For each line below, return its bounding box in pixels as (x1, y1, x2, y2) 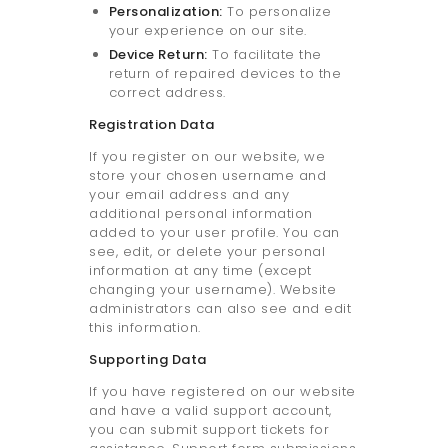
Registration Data (89, 115, 215, 135)
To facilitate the (207, 45, 322, 65)
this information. (89, 318, 201, 338)
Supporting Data (89, 350, 207, 370)
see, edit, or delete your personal (89, 242, 325, 262)
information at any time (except (89, 261, 312, 281)
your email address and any (89, 185, 289, 205)
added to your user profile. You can (89, 223, 340, 243)
